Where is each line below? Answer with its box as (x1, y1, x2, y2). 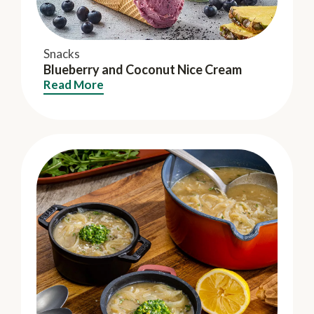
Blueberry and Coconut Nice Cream (43, 61, 242, 77)
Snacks (43, 46, 80, 61)
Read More (43, 76, 104, 92)
